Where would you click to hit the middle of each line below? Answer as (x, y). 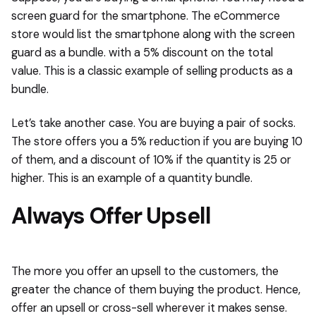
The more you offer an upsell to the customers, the (145, 271)
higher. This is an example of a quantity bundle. (132, 178)
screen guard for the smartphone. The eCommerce (146, 16)
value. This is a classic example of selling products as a (152, 71)
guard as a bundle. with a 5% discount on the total (142, 52)
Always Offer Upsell (111, 215)
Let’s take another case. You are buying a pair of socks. (153, 123)
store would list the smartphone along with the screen (153, 34)
